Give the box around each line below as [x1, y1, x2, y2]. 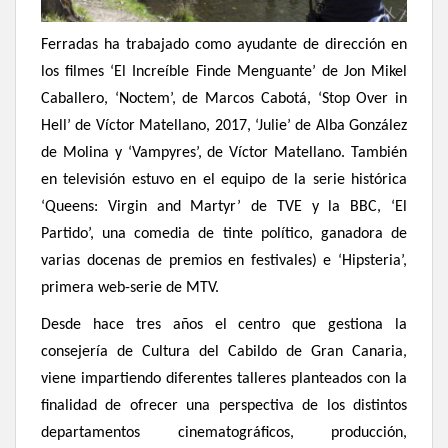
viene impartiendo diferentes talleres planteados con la [41, 371, 407, 388]
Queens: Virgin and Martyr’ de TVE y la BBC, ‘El [45, 199, 407, 216]
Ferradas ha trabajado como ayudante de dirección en [41, 37, 407, 54]
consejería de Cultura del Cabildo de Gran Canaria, [41, 344, 407, 361]
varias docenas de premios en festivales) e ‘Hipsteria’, [41, 253, 407, 270]
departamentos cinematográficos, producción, [41, 425, 407, 442]
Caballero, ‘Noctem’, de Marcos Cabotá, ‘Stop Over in [41, 91, 407, 108]
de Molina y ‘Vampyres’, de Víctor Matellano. [41, 145, 346, 162]
